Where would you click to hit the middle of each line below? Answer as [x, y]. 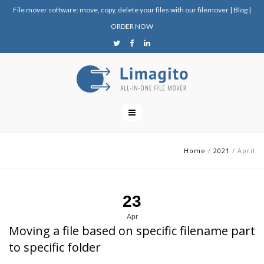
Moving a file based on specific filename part [132, 231]
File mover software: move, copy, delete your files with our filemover [121, 10]
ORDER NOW [132, 26]
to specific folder [55, 247]
